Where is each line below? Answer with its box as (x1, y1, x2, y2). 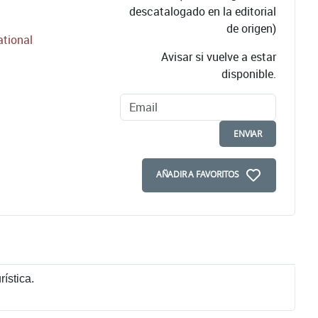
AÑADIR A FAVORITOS (155, 168, 239, 181)
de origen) (226, 21, 276, 36)
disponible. (221, 66, 276, 82)
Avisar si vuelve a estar (161, 49, 276, 65)
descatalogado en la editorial (129, 4, 276, 19)
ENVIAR (234, 128, 262, 140)
